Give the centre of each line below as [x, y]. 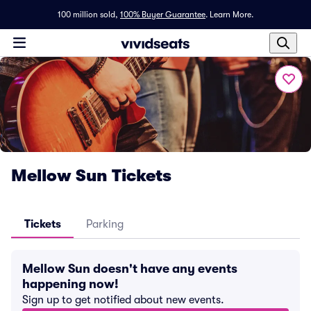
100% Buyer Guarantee [163, 15]
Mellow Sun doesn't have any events [130, 269]
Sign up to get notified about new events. [123, 300]
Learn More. [232, 15]
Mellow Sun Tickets [91, 176]
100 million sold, [88, 15]
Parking [105, 224]
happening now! [70, 284]
